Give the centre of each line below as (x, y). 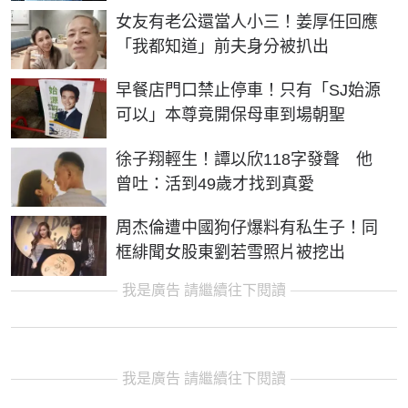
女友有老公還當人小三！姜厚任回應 (247, 21)
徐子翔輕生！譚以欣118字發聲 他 (244, 159)
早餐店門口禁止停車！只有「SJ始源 (248, 91)
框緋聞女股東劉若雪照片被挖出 (230, 253)
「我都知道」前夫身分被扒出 (222, 46)
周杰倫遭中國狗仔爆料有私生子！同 (247, 228)
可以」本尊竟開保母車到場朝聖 (230, 115)
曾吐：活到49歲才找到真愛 (215, 184)
